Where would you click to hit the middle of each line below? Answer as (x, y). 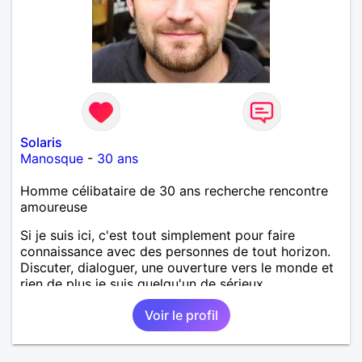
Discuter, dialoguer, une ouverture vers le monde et (177, 267)
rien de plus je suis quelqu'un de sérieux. (143, 283)
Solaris (41, 142)
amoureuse (54, 206)
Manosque (52, 158)
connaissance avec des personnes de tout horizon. (175, 251)
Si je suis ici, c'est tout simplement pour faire (158, 235)
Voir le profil (181, 315)
